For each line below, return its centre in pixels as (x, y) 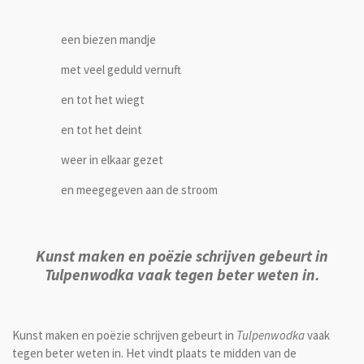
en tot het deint (102, 129)
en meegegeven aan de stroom (139, 189)
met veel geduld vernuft (121, 69)
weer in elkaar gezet (112, 159)
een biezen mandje (108, 39)
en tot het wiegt (103, 99)
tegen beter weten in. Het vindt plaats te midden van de (154, 353)
